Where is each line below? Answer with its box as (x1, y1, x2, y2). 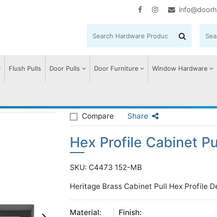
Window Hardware (152, 64, 208, 72)
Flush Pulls (9, 64, 42, 72)
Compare (82, 111, 114, 121)
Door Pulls (49, 64, 80, 72)
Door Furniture (93, 64, 139, 72)
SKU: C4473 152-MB (70, 163, 142, 172)
